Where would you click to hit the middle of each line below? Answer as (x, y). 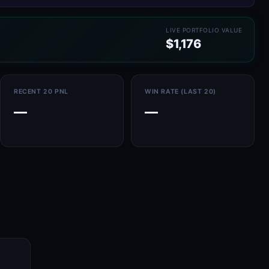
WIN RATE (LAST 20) (180, 92)
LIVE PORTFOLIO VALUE (204, 30)
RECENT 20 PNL (41, 92)
